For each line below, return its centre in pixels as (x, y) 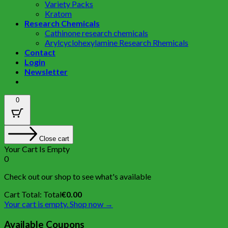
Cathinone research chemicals (96, 33)
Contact (40, 52)
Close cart (54, 139)
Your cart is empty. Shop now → (59, 204)
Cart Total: (24, 194)
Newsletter (46, 72)
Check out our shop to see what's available (78, 177)
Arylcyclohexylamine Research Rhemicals (117, 43)
